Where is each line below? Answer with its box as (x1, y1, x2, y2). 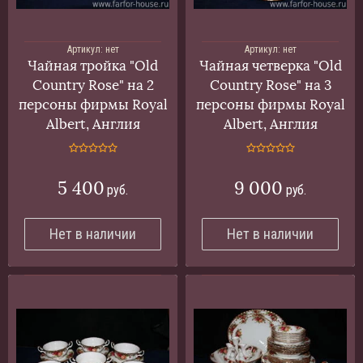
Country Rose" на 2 (32, 76, 154, 94)
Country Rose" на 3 (209, 76, 331, 94)
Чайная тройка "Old (28, 57, 158, 75)
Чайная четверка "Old (199, 57, 342, 75)
